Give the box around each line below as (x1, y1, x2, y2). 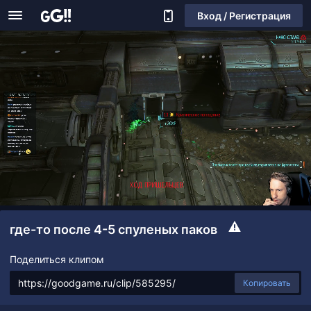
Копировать (243, 278, 291, 289)
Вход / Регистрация (196, 9, 291, 22)
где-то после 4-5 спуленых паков (10, 222, 217, 237)
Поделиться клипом (10, 253, 104, 266)
